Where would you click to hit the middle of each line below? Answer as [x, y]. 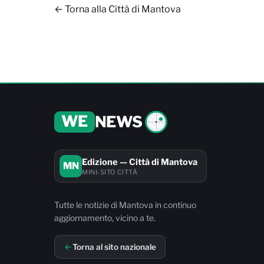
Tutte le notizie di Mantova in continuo [125, 205]
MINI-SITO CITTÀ [110, 172]
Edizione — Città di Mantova [140, 162]
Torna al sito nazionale [114, 247]
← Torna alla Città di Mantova [118, 9]
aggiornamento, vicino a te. [105, 218]
